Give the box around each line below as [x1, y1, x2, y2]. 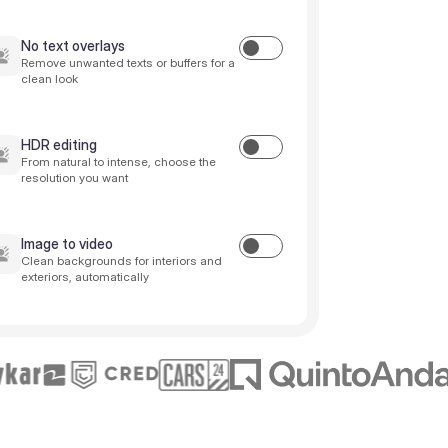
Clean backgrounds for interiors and [20, 253, 222, 268]
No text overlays [20, 37, 125, 54]
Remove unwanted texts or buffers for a [20, 55, 235, 70]
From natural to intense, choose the [20, 154, 216, 169]
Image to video [20, 235, 113, 252]
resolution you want [20, 170, 128, 185]
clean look [20, 71, 78, 86]
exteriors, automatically [20, 269, 149, 284]
